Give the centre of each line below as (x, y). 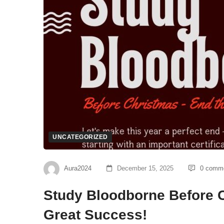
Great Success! (95, 215)
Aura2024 (78, 168)
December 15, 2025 (145, 168)
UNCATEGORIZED (80, 137)
